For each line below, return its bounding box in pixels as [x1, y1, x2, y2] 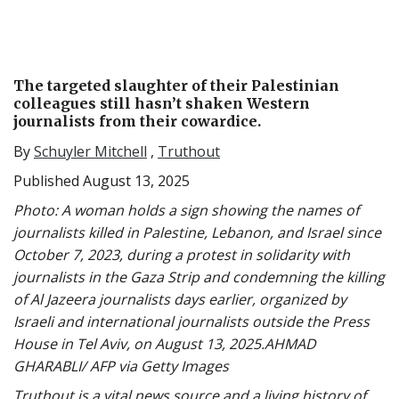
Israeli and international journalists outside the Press [13, 311, 370, 331]
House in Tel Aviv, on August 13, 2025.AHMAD [13, 333, 316, 354]
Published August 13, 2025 [13, 170, 190, 191]
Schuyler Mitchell [34, 141, 147, 161]
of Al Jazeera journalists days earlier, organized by [13, 289, 346, 309]
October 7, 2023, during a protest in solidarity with [13, 244, 350, 265]
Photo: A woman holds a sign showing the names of [13, 199, 359, 220]
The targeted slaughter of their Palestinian [13, 76, 339, 94]
